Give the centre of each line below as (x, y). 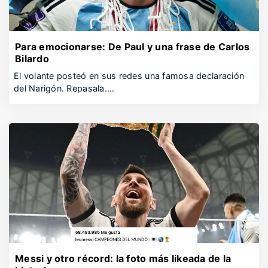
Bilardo (32, 59)
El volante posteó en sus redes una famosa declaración (129, 76)
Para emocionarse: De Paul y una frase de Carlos (133, 47)
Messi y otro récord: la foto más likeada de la (123, 258)
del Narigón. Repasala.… (64, 88)
